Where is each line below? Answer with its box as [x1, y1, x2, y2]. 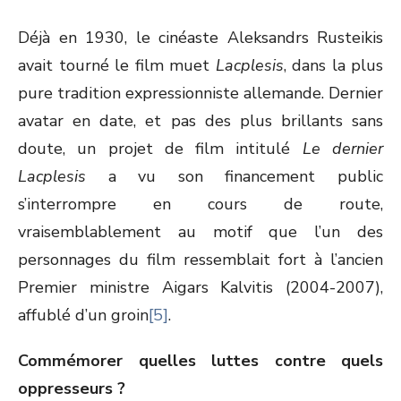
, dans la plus [283, 55, 383, 76]
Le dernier [302, 138, 384, 159]
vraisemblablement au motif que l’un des [18, 221, 383, 243]
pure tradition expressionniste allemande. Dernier [18, 82, 383, 104]
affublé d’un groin [18, 304, 149, 326]
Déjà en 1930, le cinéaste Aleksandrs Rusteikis [18, 27, 383, 48]
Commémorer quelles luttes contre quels [18, 350, 383, 371]
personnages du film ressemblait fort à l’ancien [18, 249, 383, 270]
